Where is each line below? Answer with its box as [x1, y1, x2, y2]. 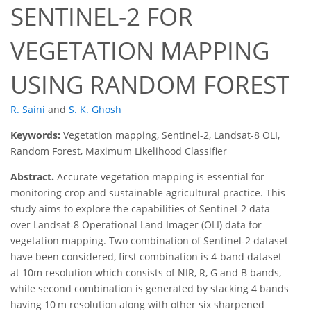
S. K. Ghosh [69, 103, 121, 117]
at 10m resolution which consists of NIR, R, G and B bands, [10, 266, 281, 280]
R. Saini [10, 103, 45, 117]
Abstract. [10, 170, 54, 184]
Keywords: [10, 128, 63, 142]
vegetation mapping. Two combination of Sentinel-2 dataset [10, 234, 288, 248]
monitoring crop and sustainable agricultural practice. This [10, 186, 285, 200]
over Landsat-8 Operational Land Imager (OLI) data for [10, 218, 262, 232]
